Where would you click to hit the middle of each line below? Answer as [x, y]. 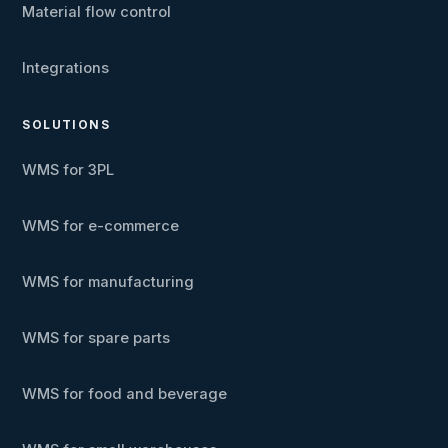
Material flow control [97, 12]
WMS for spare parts [96, 338]
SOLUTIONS [66, 125]
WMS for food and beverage [125, 394]
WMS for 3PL [68, 170]
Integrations [66, 68]
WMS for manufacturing [108, 282]
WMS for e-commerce [101, 226]
